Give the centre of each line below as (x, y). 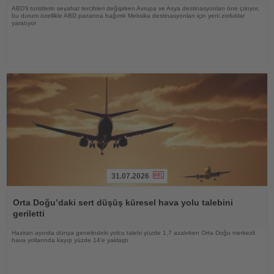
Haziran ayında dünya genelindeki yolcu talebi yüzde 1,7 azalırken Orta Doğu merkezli (133, 232)
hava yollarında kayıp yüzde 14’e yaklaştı (70, 240)
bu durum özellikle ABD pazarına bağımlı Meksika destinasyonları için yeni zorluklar (128, 16)
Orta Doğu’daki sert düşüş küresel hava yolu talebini (123, 202)
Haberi (19, 190)
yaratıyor (24, 23)
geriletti (29, 213)
